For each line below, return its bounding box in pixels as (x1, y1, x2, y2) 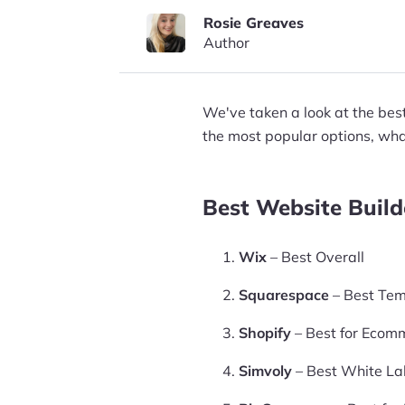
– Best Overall (267, 248, 364, 266)
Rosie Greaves (203, 14, 304, 32)
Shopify (239, 324, 291, 342)
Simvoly (239, 362, 292, 380)
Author (203, 33, 250, 52)
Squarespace (239, 286, 329, 304)
